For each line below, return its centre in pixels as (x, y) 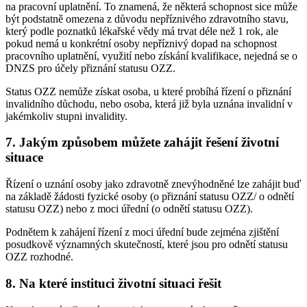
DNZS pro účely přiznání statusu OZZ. (90, 68)
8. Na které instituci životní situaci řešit (113, 283)
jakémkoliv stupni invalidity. (66, 116)
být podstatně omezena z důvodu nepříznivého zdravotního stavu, (147, 19)
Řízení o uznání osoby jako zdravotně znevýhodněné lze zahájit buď (153, 184)
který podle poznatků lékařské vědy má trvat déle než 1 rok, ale (142, 31)
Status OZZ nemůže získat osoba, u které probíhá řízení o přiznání (148, 91)
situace (24, 158)
